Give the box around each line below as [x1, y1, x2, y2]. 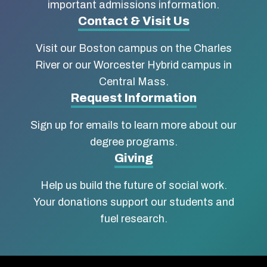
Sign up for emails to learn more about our [30, 119, 237, 131]
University [28, 21, 125, 42]
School [28, 44, 93, 65]
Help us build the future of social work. [40, 179, 227, 191]
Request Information [70, 91, 197, 104]
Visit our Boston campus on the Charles [35, 42, 232, 54]
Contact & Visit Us [77, 14, 190, 27]
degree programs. [89, 135, 178, 148]
